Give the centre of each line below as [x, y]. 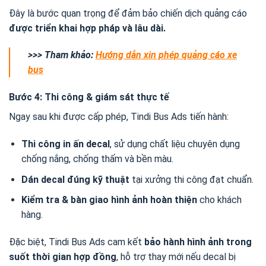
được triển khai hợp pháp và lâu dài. [87, 28]
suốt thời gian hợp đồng [63, 257]
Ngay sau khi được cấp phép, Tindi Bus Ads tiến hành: [119, 117]
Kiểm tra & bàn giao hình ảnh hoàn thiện [109, 200]
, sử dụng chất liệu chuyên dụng [175, 144]
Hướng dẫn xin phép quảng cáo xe [166, 55]
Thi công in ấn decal [65, 144]
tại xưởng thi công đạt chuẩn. [191, 179]
